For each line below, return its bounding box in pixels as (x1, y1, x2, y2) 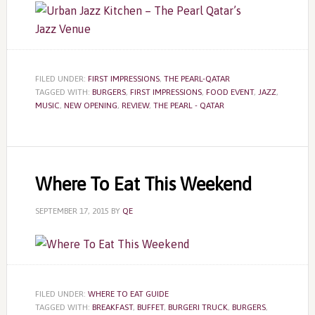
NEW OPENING (63, 101, 117, 110)
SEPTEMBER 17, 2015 (34, 206, 109, 216)
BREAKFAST (91, 302, 133, 312)
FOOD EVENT (205, 87, 254, 97)
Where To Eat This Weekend (34, 174, 252, 195)
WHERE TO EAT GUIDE (87, 289, 169, 299)
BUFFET (136, 302, 164, 312)
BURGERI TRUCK (167, 302, 228, 312)
